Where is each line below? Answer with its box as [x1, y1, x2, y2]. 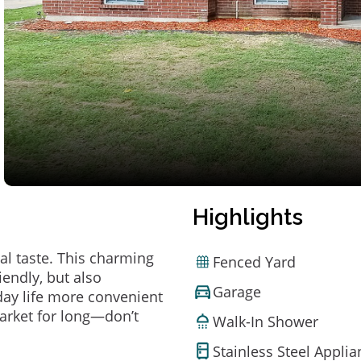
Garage [213, 281, 261, 301]
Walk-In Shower [213, 311, 318, 331]
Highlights [193, 204, 303, 230]
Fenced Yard [213, 251, 296, 272]
